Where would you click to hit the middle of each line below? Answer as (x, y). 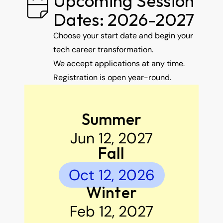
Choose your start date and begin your (123, 36)
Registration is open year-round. (112, 77)
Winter (111, 192)
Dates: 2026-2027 (124, 19)
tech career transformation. (103, 50)
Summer (111, 119)
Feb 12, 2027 (111, 211)
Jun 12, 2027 (111, 138)
